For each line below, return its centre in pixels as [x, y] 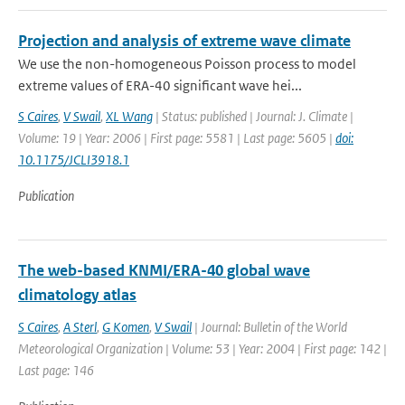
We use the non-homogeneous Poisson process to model [187, 64]
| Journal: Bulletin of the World [269, 327]
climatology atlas [77, 295]
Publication [46, 196]
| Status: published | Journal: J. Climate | [253, 116]
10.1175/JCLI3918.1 [74, 160]
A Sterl [80, 327]
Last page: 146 [56, 370]
